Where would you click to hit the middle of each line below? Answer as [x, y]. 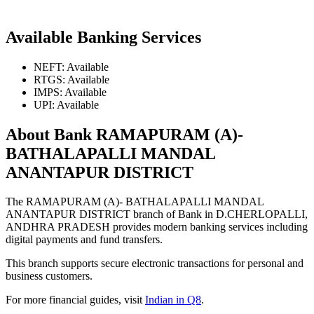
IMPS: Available [70, 92]
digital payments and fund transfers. [84, 240]
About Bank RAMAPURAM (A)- [124, 134]
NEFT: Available [71, 67]
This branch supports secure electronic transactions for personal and [155, 264]
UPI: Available [66, 104]
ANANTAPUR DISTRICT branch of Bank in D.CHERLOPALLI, [157, 214]
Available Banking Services [103, 37]
